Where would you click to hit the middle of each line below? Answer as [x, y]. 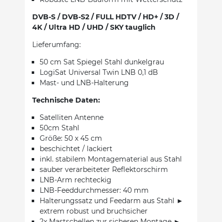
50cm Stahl [59, 128]
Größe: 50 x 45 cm [71, 138]
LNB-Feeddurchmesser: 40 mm [94, 190]
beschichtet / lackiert [76, 148]
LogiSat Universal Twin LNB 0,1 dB [99, 72]
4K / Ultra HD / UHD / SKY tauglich [94, 27]
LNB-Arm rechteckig [76, 180]
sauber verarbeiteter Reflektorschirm [104, 169]
